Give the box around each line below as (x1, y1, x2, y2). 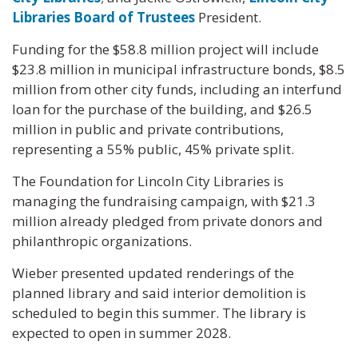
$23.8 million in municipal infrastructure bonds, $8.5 (12, 60, 345, 78)
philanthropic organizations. (12, 232, 192, 250)
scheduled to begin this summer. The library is (12, 304, 306, 322)
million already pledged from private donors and (12, 212, 323, 230)
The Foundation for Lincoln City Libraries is (12, 172, 284, 190)
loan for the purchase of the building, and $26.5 (12, 100, 312, 118)
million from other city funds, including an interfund (12, 80, 342, 98)
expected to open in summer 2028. (12, 324, 231, 342)
